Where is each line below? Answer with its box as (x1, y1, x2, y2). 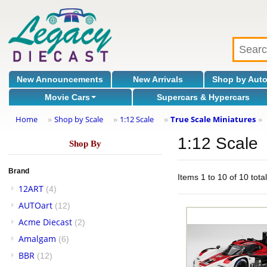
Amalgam (18, 233, 56, 244)
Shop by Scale (54, 114, 103, 125)
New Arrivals (132, 74, 183, 84)
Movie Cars (45, 92, 91, 102)
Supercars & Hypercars (157, 92, 250, 102)
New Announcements (17, 74, 104, 84)
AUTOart (18, 200, 52, 211)
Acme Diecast (18, 216, 72, 228)
